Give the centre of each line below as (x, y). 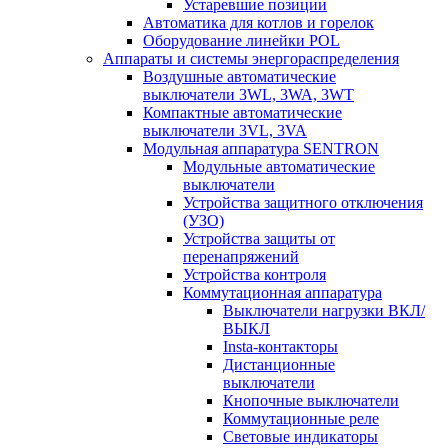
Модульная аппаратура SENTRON (261, 148)
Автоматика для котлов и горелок (258, 22)
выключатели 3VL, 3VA (225, 130)
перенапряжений (241, 256)
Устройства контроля (254, 274)
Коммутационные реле (301, 418)
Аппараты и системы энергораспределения (251, 58)
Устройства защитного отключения (303, 202)
